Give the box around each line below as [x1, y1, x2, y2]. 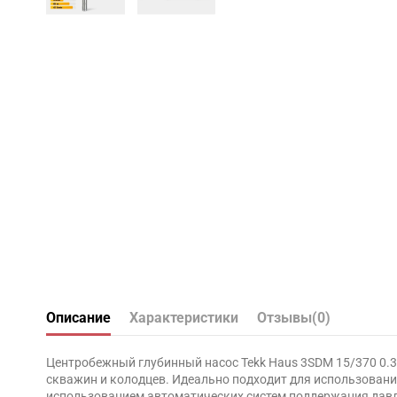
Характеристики [129, 309, 238, 327]
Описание [46, 309, 111, 327]
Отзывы [257, 309, 312, 327]
